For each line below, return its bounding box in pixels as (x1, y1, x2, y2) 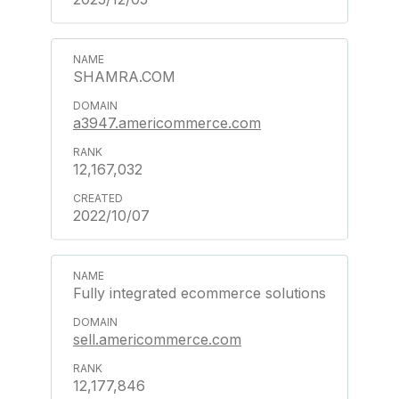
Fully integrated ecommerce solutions (73, 284, 326, 302)
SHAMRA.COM (73, 68, 175, 85)
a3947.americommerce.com (73, 114, 261, 132)
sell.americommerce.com (73, 330, 241, 348)
